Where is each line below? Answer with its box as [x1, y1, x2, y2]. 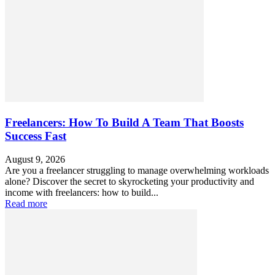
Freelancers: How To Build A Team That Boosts [5, 115, 244, 129]
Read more [5, 198, 47, 209]
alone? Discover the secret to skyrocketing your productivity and [5, 176, 254, 187]
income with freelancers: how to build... [5, 187, 158, 198]
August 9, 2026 [5, 154, 65, 165]
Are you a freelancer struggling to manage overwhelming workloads [5, 165, 269, 176]
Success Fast [5, 129, 66, 142]
